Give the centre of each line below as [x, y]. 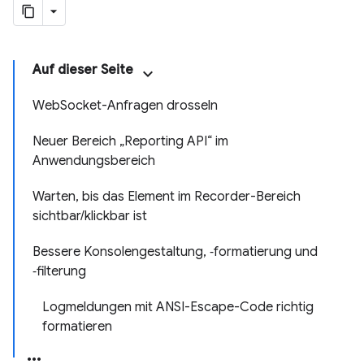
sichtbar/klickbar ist [90, 216]
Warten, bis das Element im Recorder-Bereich [167, 197]
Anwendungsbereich [94, 161]
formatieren [77, 327]
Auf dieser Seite [83, 70]
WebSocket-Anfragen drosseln [125, 106]
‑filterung [59, 271]
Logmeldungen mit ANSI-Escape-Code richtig [178, 307]
